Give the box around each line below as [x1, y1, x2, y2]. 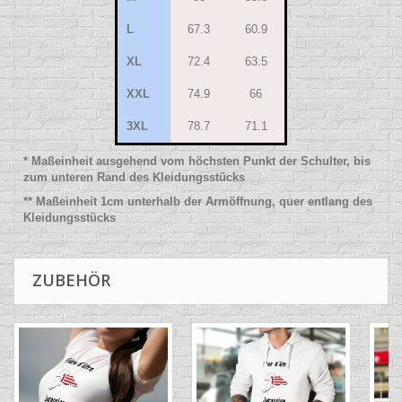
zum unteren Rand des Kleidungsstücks [23, 170, 245, 185]
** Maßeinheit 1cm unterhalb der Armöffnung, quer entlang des [23, 195, 372, 209]
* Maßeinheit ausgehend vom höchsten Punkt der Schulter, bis [23, 154, 371, 169]
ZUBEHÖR [32, 269, 110, 292]
